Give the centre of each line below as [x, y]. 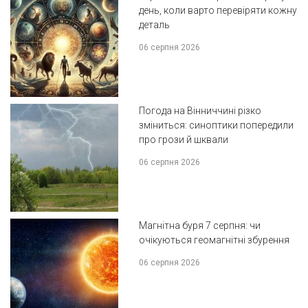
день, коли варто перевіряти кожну [218, 11]
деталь [154, 25]
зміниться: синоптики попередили [216, 125]
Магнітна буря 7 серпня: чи [199, 225]
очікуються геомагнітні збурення [214, 240]
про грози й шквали [183, 140]
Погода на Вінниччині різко [200, 111]
